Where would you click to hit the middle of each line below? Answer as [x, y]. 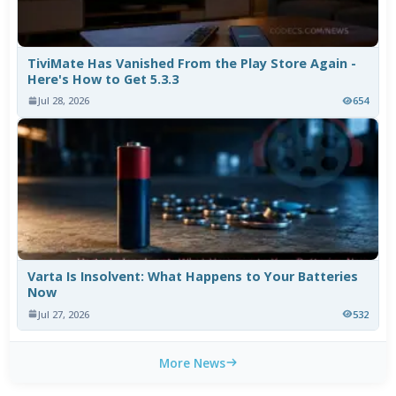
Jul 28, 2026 [64, 101]
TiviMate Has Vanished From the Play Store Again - [192, 64]
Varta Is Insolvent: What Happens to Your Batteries [193, 277]
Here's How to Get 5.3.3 [103, 80]
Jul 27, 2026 [64, 314]
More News [192, 362]
